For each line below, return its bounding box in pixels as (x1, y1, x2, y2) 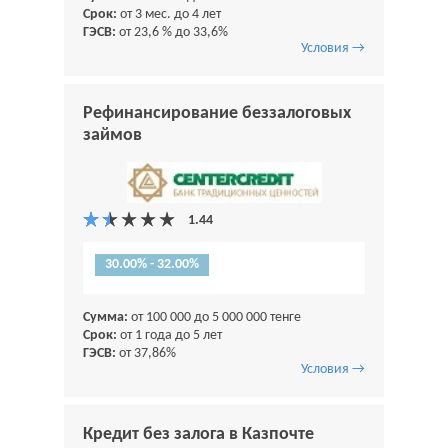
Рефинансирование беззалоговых (83, 103, 351, 123)
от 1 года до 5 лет (117, 328, 222, 344)
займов (83, 125, 142, 145)
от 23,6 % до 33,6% (116, 24, 228, 40)
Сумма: (83, 310, 128, 326)
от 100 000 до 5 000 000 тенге (128, 310, 301, 326)
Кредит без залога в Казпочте (83, 425, 314, 445)
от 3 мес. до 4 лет (117, 6, 221, 22)
